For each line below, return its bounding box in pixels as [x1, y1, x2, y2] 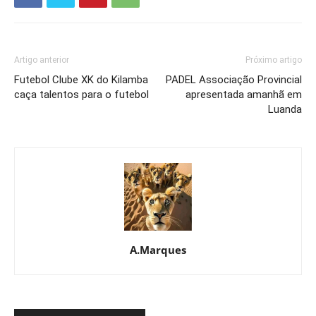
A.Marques [130, 243, 186, 257]
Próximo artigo [245, 55, 302, 66]
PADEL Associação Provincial [166, 73, 302, 87]
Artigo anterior [14, 55, 69, 66]
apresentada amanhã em [186, 88, 302, 102]
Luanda [268, 103, 302, 116]
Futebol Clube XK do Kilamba [14, 73, 148, 87]
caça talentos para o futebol [14, 88, 149, 102]
